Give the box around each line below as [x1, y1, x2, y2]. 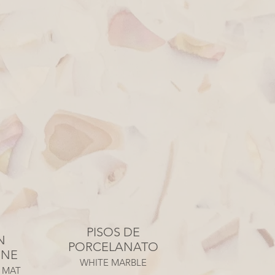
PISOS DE [87, 225, 140, 239]
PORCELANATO [68, 239, 158, 254]
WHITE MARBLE [80, 257, 147, 268]
